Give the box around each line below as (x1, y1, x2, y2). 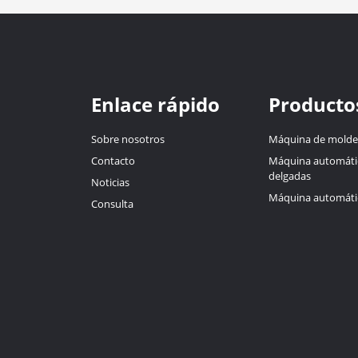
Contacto (91, 153, 135, 168)
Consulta (91, 196, 133, 211)
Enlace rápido (91, 90, 220, 117)
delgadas (268, 168, 311, 183)
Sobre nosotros (91, 131, 165, 146)
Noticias (91, 174, 129, 189)
